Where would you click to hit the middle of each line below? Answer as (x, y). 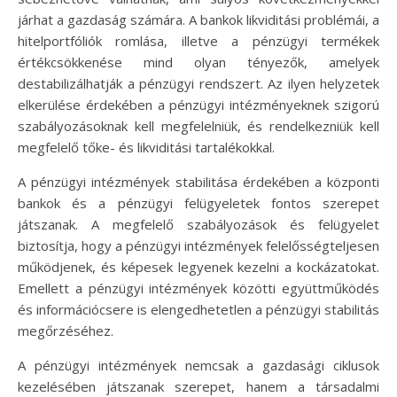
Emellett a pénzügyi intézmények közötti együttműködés (198, 288)
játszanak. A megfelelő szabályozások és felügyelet (198, 224)
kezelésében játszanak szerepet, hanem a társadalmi (198, 386)
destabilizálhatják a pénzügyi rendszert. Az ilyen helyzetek (198, 83)
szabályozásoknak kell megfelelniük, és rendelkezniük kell (198, 125)
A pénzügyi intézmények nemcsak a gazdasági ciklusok (198, 365)
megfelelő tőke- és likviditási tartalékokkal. (146, 147)
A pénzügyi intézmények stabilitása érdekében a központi (198, 181)
